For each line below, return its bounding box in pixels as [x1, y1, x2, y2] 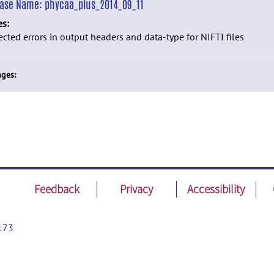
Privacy [120, 182, 154, 196]
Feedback [34, 182, 80, 196]
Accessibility [187, 182, 245, 196]
